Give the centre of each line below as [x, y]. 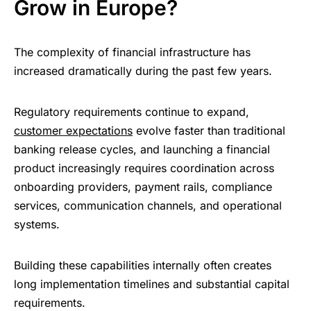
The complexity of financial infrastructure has [132, 52]
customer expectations [73, 131]
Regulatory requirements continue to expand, [132, 112]
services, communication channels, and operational [148, 206]
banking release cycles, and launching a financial [142, 150]
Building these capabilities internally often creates [143, 266]
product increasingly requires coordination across [144, 168]
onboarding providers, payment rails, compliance [143, 187]
